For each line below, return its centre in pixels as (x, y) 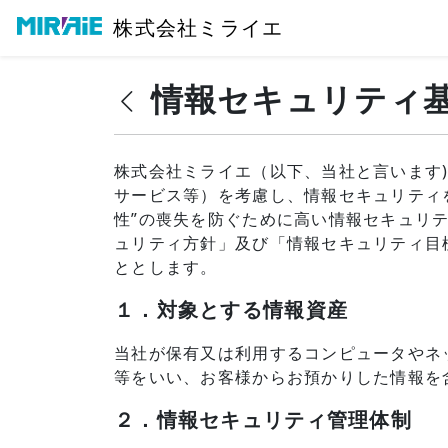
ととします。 (166, 267)
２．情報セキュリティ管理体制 (263, 420)
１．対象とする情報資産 (231, 310)
